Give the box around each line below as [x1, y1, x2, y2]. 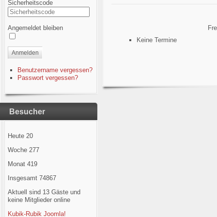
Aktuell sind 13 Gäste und [7, 188, 80, 196]
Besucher [9, 108, 45, 116]
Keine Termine [136, 36, 177, 44]
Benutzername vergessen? [17, 66, 93, 74]
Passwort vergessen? [17, 74, 78, 81]
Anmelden [11, 49, 39, 56]
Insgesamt [7, 174, 39, 182]
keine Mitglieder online [7, 196, 70, 203]
